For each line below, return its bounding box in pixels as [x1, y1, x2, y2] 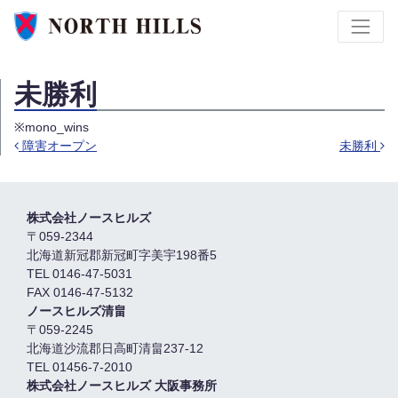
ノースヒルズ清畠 [27, 304, 126, 319]
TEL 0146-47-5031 [27, 267, 132, 282]
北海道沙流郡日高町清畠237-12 [27, 341, 203, 356]
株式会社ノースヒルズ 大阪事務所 [27, 378, 217, 394]
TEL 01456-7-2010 [27, 360, 132, 375]
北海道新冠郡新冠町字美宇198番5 [27, 248, 217, 263]
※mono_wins [14, 120, 89, 135]
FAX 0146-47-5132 [27, 285, 133, 300]
